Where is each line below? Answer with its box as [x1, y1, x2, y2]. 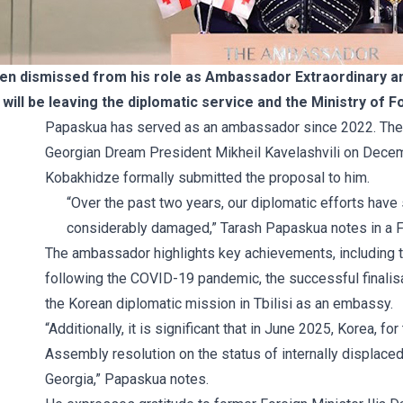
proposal [269, 169, 325, 186]
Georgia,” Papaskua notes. [45, 371, 209, 388]
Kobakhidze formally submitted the [45, 169, 269, 186]
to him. [325, 169, 370, 186]
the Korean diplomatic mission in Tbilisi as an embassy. [45, 295, 393, 312]
